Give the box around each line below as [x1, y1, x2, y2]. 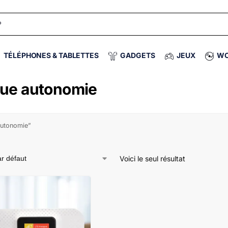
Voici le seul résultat [120, 154, 186, 163]
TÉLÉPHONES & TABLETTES [4, 51, 99, 60]
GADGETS [120, 51, 155, 60]
